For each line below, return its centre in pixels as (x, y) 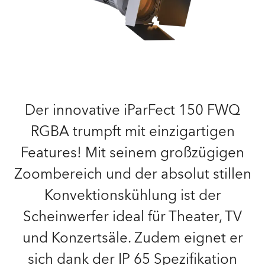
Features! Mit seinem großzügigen (132, 153)
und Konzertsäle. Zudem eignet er (132, 238)
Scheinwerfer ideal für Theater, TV (132, 217)
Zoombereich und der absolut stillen (132, 174)
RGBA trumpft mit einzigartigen (132, 132)
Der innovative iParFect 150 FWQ (132, 110)
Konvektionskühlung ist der (132, 195)
